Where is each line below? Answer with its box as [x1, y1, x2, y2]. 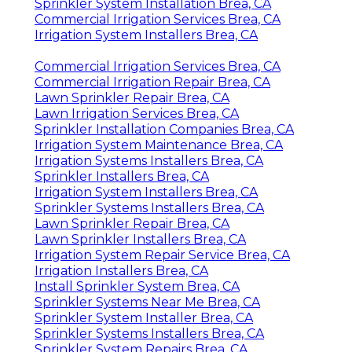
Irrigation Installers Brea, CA [35, 262, 208, 278]
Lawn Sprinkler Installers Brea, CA [35, 231, 246, 247]
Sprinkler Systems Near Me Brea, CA [35, 294, 260, 310]
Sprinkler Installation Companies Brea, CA [35, 121, 294, 137]
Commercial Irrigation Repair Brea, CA [35, 74, 270, 90]
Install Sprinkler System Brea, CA [35, 278, 240, 294]
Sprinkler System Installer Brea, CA [35, 310, 253, 325]
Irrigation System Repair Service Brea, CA [35, 247, 290, 262]
